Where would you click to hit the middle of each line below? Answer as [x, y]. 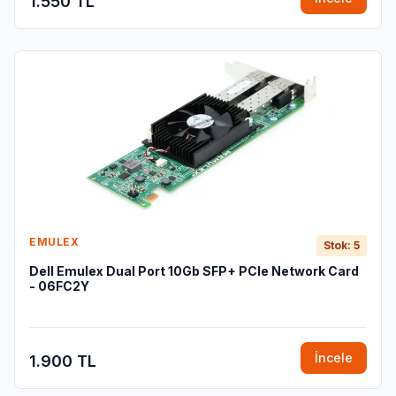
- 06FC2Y [59, 286]
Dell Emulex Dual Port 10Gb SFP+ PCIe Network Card [194, 271]
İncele [334, 358]
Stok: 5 [342, 245]
